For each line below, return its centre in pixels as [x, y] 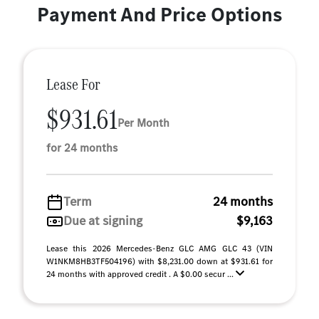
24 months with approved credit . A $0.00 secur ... [141, 274]
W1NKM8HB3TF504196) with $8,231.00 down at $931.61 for [159, 261]
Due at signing [103, 221]
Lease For [73, 84]
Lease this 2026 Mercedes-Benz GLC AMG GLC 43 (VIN [159, 249]
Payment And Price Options [159, 15]
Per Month [143, 122]
